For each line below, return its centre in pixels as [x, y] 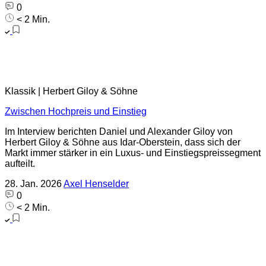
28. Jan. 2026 [33, 184]
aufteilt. [20, 164]
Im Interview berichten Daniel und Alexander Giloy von [119, 132]
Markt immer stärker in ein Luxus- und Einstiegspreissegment [133, 153]
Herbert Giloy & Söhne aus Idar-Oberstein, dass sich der [123, 142]
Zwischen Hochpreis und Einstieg [76, 111]
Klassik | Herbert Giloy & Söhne [71, 91]
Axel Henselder [96, 184]
